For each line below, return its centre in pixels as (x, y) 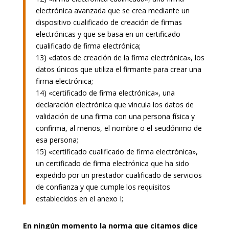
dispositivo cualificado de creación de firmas (109, 22)
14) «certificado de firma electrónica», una (105, 93)
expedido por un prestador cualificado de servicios (119, 175)
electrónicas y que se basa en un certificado (108, 34)
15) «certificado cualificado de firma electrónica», (117, 151)
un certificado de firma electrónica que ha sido (112, 163)
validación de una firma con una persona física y (115, 116)
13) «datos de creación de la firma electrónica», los (120, 57)
